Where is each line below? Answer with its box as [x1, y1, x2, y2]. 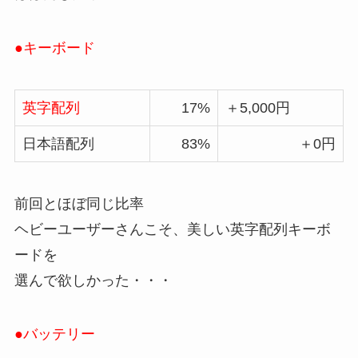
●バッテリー [14, 326, 95, 343]
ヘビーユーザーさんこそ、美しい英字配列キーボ [14, 221, 331, 237]
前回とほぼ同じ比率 [14, 195, 144, 212]
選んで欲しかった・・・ [14, 272, 173, 288]
